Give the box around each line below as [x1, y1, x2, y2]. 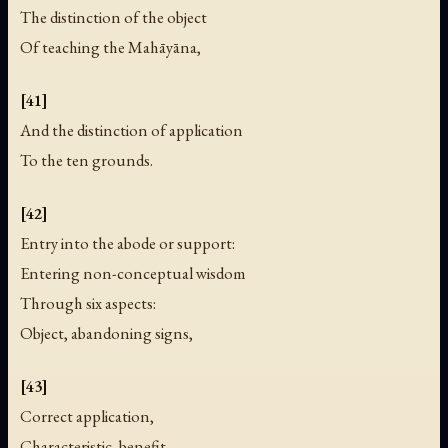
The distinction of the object [20, 6, 207, 29]
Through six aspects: [20, 292, 156, 315]
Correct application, [20, 405, 154, 428]
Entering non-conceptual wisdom [20, 262, 246, 285]
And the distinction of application [20, 119, 243, 142]
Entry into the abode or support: [20, 232, 235, 255]
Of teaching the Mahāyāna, [20, 36, 201, 59]
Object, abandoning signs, [20, 322, 193, 345]
